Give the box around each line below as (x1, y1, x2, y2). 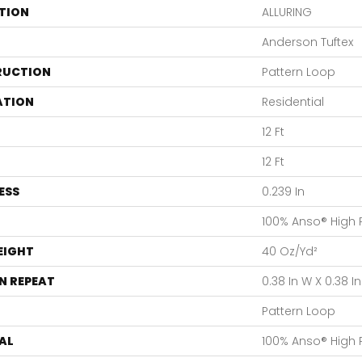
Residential (262, 93, 324, 110)
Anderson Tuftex (262, 33, 353, 50)
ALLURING (262, 3, 312, 20)
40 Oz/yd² (262, 242, 318, 259)
